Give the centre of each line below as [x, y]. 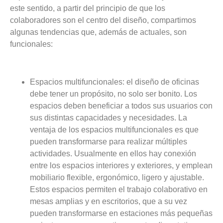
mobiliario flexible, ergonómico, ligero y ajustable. [117, 178]
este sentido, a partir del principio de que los [88, 8]
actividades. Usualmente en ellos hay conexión [113, 154]
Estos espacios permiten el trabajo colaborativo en [119, 190]
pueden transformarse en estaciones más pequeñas [121, 214]
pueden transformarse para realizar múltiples [109, 142]
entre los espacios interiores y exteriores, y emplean [121, 166]
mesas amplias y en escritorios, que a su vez [109, 202]
